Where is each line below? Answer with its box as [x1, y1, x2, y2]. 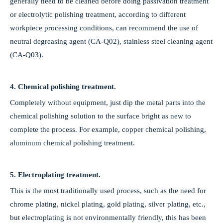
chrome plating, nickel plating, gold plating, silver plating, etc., [10, 200, 206, 208]
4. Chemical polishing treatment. [10, 83, 116, 91]
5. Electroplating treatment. [10, 171, 101, 179]
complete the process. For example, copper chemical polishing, [10, 125, 206, 133]
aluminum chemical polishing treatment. [10, 139, 135, 147]
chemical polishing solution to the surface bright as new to [10, 112, 191, 120]
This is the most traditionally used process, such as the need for [10, 187, 206, 195]
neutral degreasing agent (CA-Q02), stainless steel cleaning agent [10, 37, 213, 45]
